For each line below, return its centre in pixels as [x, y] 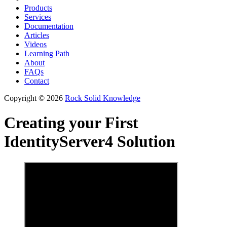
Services [38, 17]
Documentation [49, 26]
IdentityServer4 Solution [90, 142]
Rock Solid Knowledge [103, 98]
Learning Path [47, 53]
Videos [35, 44]
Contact [37, 81]
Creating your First [71, 123]
